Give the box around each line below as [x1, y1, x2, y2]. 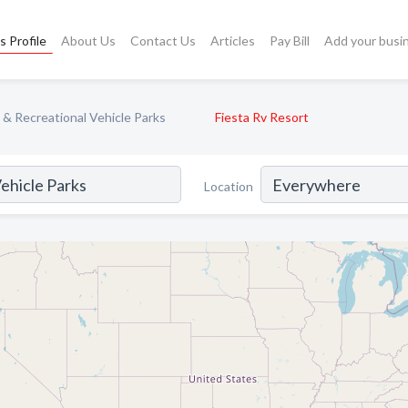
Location [204, 178, 253, 194]
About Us [60, 32, 116, 48]
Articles [209, 32, 255, 48]
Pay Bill [269, 32, 310, 48]
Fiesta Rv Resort [215, 109, 309, 125]
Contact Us [129, 32, 196, 48]
